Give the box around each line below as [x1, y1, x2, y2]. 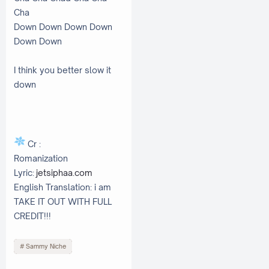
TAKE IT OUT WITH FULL [14, 196, 112, 207]
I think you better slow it [14, 65, 111, 76]
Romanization [14, 153, 68, 164]
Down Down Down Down [14, 22, 112, 32]
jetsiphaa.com [36, 168, 92, 178]
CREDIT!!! [14, 211, 51, 222]
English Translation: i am [14, 182, 111, 193]
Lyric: [14, 168, 36, 178]
